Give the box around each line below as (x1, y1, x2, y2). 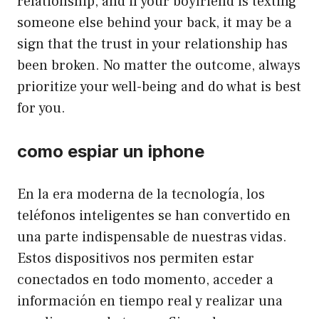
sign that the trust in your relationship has (17, 35, 288, 54)
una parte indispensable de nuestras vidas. (17, 228, 287, 247)
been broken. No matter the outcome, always (17, 56, 300, 75)
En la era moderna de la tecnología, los (17, 185, 265, 204)
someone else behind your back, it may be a (17, 14, 292, 33)
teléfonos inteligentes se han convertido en (17, 206, 291, 226)
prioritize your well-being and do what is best (17, 78, 301, 97)
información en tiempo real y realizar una (17, 292, 283, 311)
